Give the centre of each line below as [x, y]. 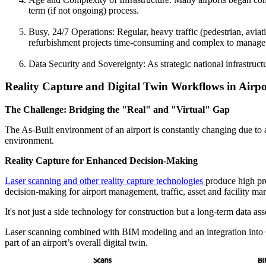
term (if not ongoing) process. [84, 10]
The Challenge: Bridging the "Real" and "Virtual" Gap [118, 110]
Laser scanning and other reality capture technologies [105, 181]
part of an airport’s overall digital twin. [76, 243]
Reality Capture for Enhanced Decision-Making [102, 161]
